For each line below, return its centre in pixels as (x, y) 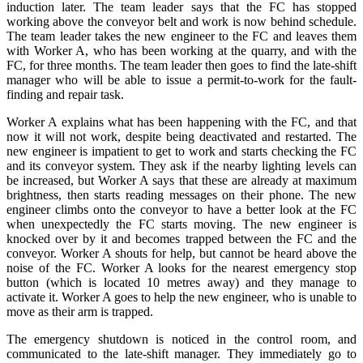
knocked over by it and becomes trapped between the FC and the (181, 238)
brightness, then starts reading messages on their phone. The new (181, 194)
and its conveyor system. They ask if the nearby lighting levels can (181, 165)
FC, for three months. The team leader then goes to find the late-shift (181, 65)
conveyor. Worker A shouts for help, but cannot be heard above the (181, 253)
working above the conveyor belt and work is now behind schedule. (181, 21)
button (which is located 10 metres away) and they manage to (181, 282)
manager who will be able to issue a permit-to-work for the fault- (181, 79)
